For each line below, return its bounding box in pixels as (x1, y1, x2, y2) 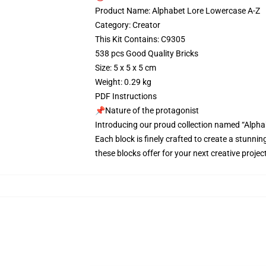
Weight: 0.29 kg (95, 77, 151, 87)
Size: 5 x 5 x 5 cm (95, 63, 156, 72)
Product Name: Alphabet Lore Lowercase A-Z (95, 6, 260, 15)
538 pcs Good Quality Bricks (95, 49, 198, 58)
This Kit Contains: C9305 (95, 34, 185, 44)
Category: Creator (95, 20, 160, 30)
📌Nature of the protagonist (95, 106, 199, 115)
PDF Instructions (95, 91, 157, 101)
